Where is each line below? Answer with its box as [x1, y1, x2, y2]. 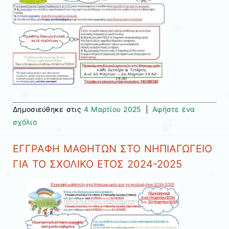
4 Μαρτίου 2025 [83, 104, 142, 113]
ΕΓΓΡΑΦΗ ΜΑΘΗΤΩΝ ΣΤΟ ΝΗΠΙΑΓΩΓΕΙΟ [13, 143, 212, 155]
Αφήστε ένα [152, 104, 195, 113]
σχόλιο [13, 117, 37, 126]
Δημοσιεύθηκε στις [13, 104, 84, 113]
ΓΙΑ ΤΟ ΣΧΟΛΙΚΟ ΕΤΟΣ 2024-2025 [13, 158, 182, 171]
